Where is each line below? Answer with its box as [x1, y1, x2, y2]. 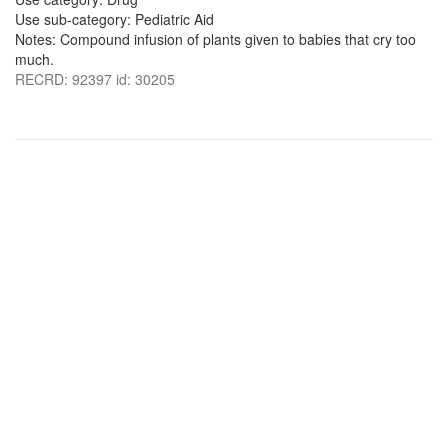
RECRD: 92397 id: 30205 [15, 69, 175, 89]
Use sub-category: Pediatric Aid [15, 9, 214, 29]
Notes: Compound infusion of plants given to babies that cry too [15, 29, 416, 49]
